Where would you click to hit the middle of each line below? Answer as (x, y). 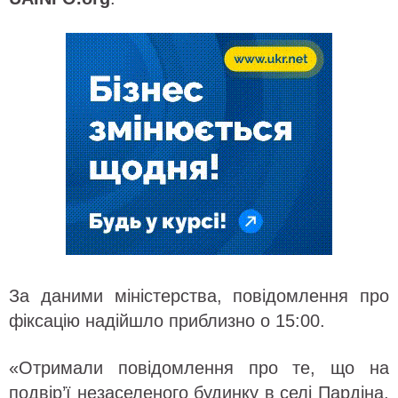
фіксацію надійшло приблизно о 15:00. (167, 321)
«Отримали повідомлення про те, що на (199, 368)
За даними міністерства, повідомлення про (199, 296)
